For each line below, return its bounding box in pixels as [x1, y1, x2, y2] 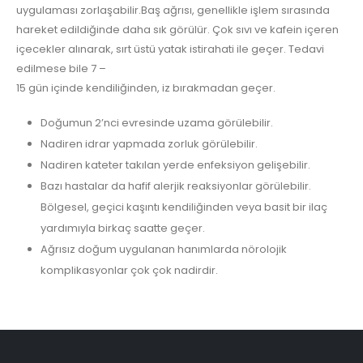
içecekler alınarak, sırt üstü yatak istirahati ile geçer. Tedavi [16, 41, 324, 57]
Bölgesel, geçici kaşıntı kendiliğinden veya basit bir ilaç [40, 199, 327, 216]
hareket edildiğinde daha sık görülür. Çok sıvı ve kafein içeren [16, 21, 339, 37]
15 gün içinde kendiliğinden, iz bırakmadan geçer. [16, 79, 275, 96]
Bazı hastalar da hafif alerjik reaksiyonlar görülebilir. [40, 178, 311, 194]
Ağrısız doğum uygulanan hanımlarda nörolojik [40, 241, 287, 258]
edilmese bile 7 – [16, 60, 106, 76]
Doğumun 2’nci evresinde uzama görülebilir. [40, 115, 273, 131]
